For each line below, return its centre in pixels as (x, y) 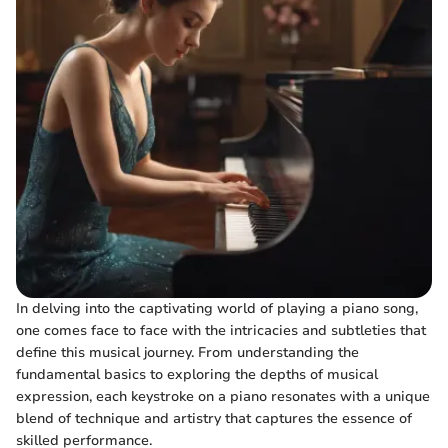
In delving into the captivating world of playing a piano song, (217, 308)
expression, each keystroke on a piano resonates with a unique (223, 396)
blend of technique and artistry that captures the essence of (214, 418)
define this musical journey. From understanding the (187, 352)
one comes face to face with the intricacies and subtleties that (221, 330)
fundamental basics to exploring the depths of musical (197, 374)
